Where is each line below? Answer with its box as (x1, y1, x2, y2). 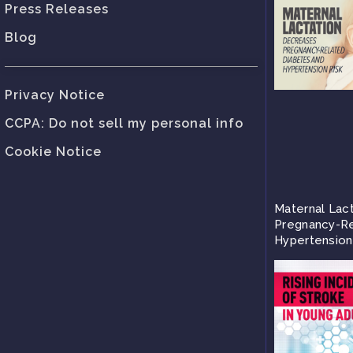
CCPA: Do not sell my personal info (5, 115, 243, 131)
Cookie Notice (5, 143, 102, 159)
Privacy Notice (5, 87, 105, 102)
